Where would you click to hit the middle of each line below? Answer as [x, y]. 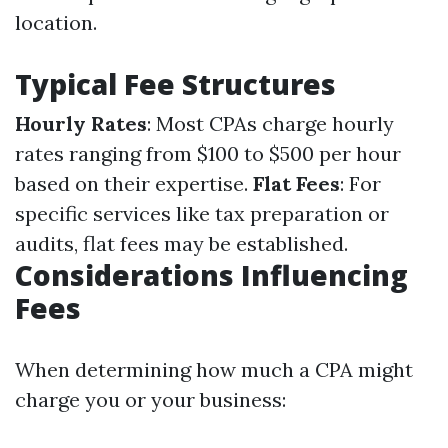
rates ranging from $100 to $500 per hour [208, 153]
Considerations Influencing [211, 275]
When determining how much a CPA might [214, 369]
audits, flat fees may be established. [181, 243]
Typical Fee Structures [175, 84]
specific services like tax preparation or [202, 213]
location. [56, 22]
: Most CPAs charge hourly [270, 123]
